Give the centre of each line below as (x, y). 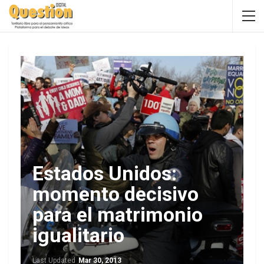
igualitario (78, 235)
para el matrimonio (118, 214)
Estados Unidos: (105, 173)
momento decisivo (115, 194)
